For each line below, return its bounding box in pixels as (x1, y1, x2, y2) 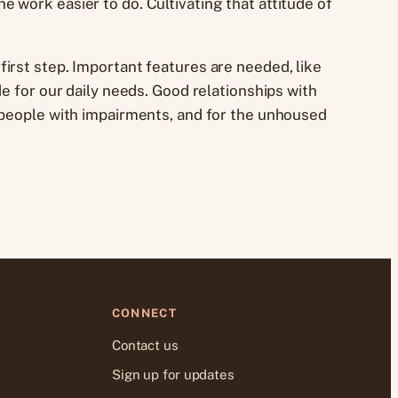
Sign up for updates (111, 366, 235, 382)
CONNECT (111, 306, 177, 320)
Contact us (111, 337, 179, 353)
